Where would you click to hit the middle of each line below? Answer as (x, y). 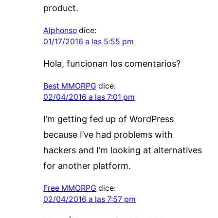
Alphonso (60, 30)
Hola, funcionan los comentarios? (112, 63)
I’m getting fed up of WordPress (108, 119)
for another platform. (87, 165)
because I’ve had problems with (108, 134)
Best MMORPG (70, 86)
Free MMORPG (70, 188)
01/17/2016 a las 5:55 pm (88, 41)
